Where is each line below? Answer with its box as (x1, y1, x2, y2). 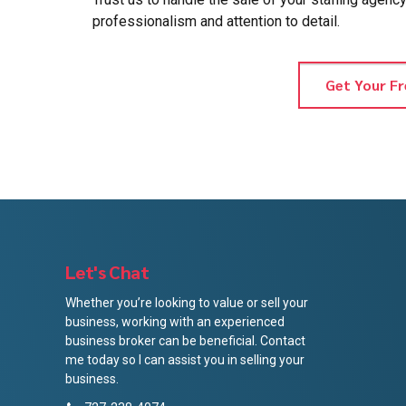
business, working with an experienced (65, 314, 285, 329)
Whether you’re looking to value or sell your (65, 295, 308, 310)
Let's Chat (65, 259, 149, 284)
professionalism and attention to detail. (92, 12, 340, 30)
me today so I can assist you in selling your (65, 352, 304, 367)
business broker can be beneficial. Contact (65, 333, 305, 348)
